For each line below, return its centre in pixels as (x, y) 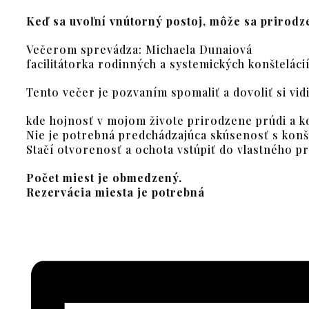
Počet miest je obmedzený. (104, 178)
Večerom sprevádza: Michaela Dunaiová (139, 49)
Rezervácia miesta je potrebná (116, 192)
